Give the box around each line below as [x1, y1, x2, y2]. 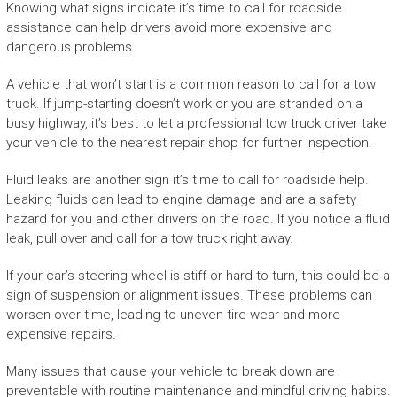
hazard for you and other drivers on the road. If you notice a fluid [5, 211, 390, 228]
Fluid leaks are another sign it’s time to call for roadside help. [5, 172, 369, 189]
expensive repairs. [5, 326, 116, 343]
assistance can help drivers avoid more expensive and [5, 19, 332, 36]
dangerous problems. [5, 39, 136, 56]
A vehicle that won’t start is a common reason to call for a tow [5, 76, 376, 93]
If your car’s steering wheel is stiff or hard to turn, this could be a [5, 268, 390, 284]
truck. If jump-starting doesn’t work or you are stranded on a [5, 96, 362, 113]
